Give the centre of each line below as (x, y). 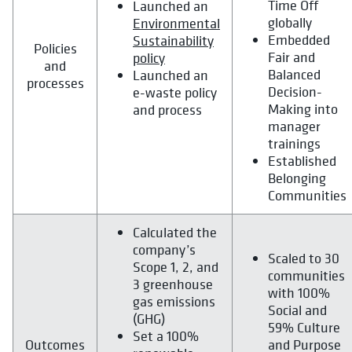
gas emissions (174, 302)
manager (294, 126)
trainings (294, 144)
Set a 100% (166, 336)
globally (290, 23)
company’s (164, 250)
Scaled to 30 (304, 258)
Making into (303, 109)
